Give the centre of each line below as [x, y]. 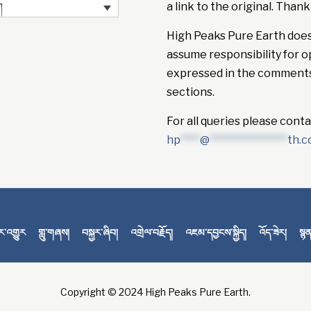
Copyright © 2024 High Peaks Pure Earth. [155, 292]
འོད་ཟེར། [273, 233]
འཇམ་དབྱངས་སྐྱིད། [216, 233]
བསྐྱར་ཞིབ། [100, 233]
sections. [191, 92]
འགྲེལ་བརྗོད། [152, 233]
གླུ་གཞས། [54, 233]
